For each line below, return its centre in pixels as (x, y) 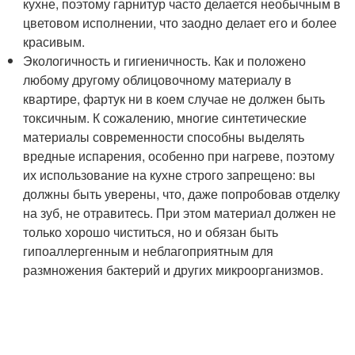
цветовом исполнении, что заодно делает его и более (180, 23)
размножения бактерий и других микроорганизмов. (174, 270)
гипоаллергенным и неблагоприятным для (149, 251)
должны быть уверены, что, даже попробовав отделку (182, 194)
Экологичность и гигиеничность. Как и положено (165, 61)
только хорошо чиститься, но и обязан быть (151, 232)
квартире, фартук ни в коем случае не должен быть (174, 99)
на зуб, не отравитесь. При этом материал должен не (180, 213)
